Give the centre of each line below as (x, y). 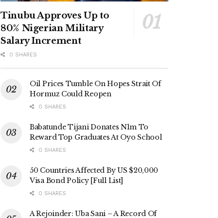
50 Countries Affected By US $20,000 (94, 170)
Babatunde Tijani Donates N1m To (89, 127)
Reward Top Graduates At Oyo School (96, 137)
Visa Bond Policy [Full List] (77, 180)
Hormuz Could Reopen (71, 94)
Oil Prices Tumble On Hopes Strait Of (95, 83)
